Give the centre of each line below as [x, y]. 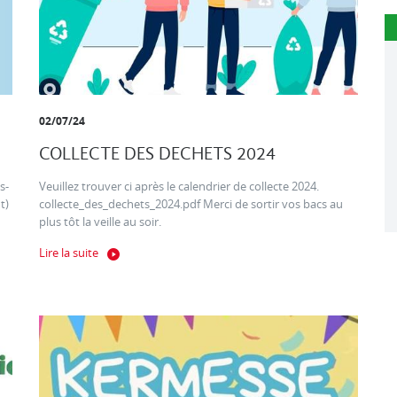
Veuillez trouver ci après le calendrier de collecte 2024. [180, 187]
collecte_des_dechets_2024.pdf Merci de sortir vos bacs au [191, 205]
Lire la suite [69, 253]
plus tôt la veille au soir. [103, 222]
